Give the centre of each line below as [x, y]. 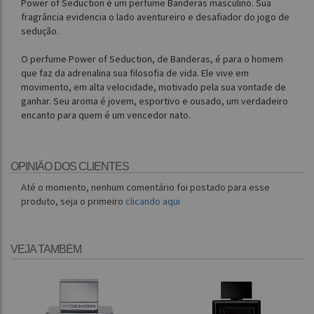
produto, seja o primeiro [73, 202]
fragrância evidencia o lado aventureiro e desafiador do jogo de [155, 17]
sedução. [40, 31]
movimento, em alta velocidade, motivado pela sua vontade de [153, 87]
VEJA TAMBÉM [46, 250]
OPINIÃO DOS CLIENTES [70, 167]
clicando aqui [153, 202]
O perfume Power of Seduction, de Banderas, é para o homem [152, 59]
